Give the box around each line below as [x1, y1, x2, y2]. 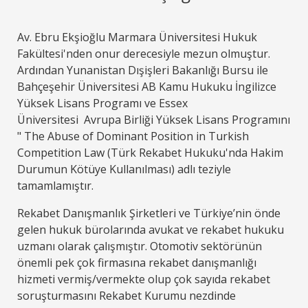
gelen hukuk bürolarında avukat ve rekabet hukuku [16, 221, 284, 237]
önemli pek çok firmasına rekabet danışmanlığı [16, 254, 256, 270]
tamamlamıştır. [16, 177, 96, 193]
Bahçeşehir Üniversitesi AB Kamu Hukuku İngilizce [16, 78, 276, 94]
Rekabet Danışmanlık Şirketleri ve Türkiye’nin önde [16, 205, 280, 221]
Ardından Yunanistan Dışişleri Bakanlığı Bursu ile [16, 62, 268, 78]
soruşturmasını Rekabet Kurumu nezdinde [16, 287, 236, 303]
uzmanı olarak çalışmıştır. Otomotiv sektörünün [16, 238, 262, 254]
